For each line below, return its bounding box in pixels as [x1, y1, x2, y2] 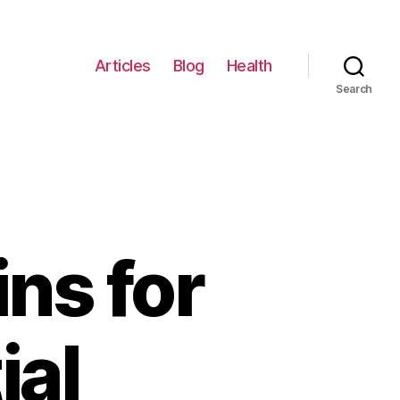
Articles [94, 55, 151, 75]
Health [226, 55, 272, 75]
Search [335, 82, 373, 96]
